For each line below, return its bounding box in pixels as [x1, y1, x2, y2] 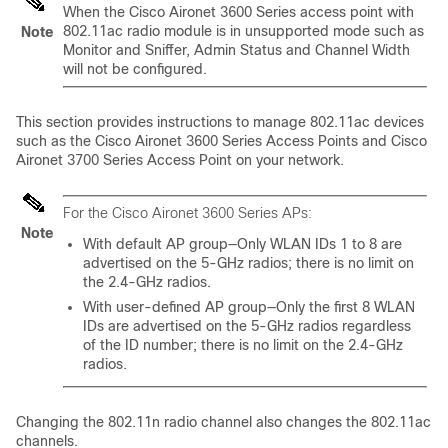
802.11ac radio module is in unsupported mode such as [63, 23, 424, 39]
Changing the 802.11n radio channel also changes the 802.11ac [16, 414, 431, 430]
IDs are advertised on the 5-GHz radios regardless [83, 318, 411, 334]
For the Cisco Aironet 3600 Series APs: [63, 205, 312, 221]
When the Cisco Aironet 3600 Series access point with [63, 4, 414, 20]
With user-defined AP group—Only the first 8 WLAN [83, 299, 415, 315]
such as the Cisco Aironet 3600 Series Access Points [16, 133, 362, 149]
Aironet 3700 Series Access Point [16, 152, 232, 168]
